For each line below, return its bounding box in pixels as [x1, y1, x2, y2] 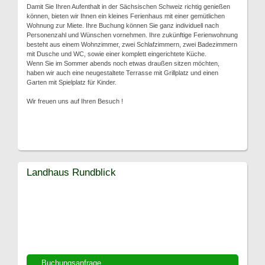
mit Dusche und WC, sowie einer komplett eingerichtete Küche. [27, 50, 206, 57]
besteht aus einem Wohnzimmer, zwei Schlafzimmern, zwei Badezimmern [27, 41, 237, 48]
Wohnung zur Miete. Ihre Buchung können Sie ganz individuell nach [27, 22, 219, 29]
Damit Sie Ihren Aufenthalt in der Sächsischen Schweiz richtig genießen [27, 3, 230, 10]
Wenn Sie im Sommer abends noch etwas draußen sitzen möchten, [27, 60, 219, 67]
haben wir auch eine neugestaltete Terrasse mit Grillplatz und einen [27, 69, 218, 76]
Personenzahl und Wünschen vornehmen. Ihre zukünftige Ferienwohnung [27, 31, 238, 38]
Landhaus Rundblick [27, 166, 116, 178]
